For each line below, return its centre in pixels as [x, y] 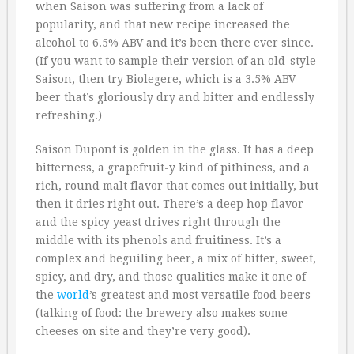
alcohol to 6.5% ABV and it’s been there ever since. [175, 43]
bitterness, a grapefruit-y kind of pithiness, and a [173, 168]
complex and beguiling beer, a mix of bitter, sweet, [176, 259]
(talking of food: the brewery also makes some [162, 313]
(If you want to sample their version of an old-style [176, 61]
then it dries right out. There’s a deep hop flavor [169, 204]
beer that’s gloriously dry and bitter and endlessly [175, 98]
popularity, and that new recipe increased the [163, 25]
